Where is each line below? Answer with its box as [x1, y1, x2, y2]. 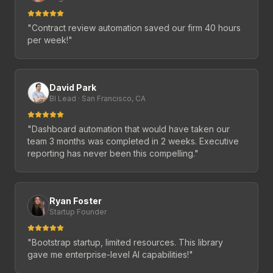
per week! [27, 35, 68, 46]
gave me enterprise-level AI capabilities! [27, 249, 189, 260]
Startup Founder [49, 207, 107, 217]
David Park [49, 82, 96, 93]
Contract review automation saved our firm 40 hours [32, 23, 241, 34]
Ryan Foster [49, 196, 102, 207]
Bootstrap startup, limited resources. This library [32, 237, 223, 248]
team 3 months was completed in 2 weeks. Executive [27, 136, 239, 147]
